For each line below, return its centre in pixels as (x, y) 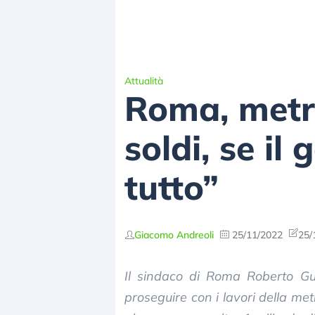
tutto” (172, 187)
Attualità (144, 81)
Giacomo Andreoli (174, 234)
